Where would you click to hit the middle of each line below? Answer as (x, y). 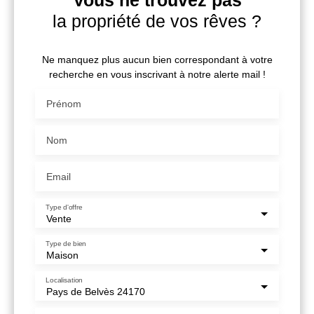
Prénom (64, 103)
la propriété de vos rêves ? (157, 21)
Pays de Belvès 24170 (96, 291)
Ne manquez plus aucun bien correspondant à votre (157, 59)
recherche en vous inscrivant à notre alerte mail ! (157, 74)
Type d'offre (64, 207)
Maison (62, 255)
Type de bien (66, 243)
